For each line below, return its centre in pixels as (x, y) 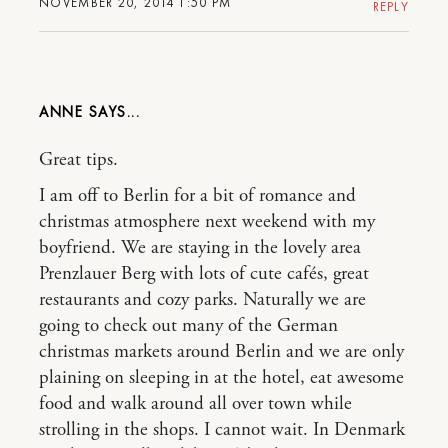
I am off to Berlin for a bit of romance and (197, 196)
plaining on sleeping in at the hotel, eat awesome (221, 378)
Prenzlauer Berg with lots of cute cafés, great (204, 274)
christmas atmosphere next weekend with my (207, 222)
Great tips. (78, 160)
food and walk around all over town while (195, 404)
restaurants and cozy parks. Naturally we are (202, 300)
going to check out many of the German (188, 326)
